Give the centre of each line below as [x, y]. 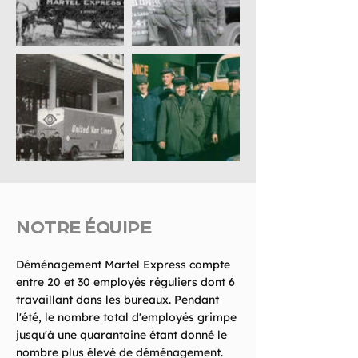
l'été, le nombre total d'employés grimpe [126, 317]
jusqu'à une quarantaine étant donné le [121, 335]
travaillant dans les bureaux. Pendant [117, 300]
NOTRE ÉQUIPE [84, 225]
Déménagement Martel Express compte [123, 265]
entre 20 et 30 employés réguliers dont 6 [125, 282]
